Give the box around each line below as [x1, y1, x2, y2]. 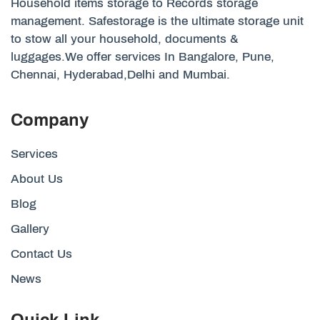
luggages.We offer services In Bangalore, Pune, [11, 49, 274, 64]
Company [11, 110, 89, 129]
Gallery [11, 221, 49, 236]
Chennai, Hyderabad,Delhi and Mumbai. [11, 67, 230, 81]
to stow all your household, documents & [11, 31, 239, 46]
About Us [11, 171, 63, 186]
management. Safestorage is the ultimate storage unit [11, 14, 304, 28]
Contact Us [11, 246, 72, 261]
